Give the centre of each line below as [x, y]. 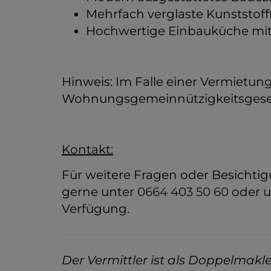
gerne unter [100, 191]
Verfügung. [96, 208]
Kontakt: [87, 149]
